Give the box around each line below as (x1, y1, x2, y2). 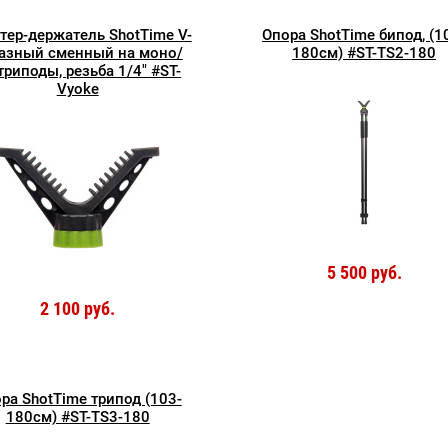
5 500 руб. (326, 262, 402, 284)
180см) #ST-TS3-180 (5, 408, 150, 427)
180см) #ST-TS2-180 (292, 44, 437, 63)
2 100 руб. (40, 298, 116, 320)
